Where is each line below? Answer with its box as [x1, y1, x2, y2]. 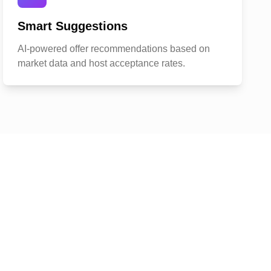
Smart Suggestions [18, 19, 128, 33]
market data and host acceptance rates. [18, 58, 186, 68]
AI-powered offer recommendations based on [18, 44, 211, 54]
